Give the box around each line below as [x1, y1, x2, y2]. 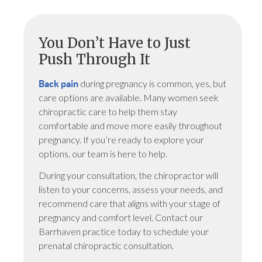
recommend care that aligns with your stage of [39, 198, 221, 209]
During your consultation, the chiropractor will [39, 170, 219, 181]
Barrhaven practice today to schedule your [39, 226, 209, 237]
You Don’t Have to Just [39, 34, 191, 53]
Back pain [39, 78, 79, 89]
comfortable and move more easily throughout [39, 120, 223, 132]
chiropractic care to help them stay [39, 106, 178, 118]
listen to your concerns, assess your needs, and [39, 184, 223, 195]
